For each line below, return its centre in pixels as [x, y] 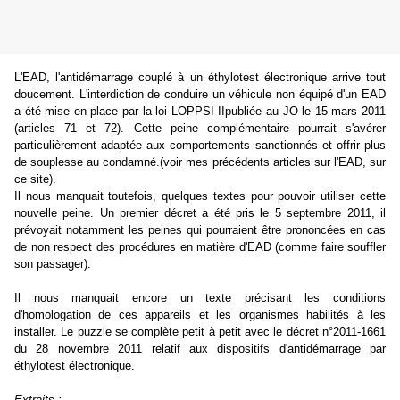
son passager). [53, 264]
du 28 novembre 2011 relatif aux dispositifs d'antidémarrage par [200, 349]
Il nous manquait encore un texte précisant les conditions [200, 298]
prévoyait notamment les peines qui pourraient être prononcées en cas [200, 230]
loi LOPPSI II [191, 112]
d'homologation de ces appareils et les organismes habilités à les [200, 315]
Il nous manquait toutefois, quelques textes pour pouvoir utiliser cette [200, 196]
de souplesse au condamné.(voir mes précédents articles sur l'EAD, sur [200, 162]
